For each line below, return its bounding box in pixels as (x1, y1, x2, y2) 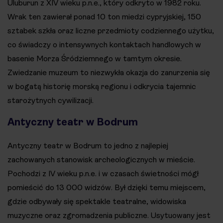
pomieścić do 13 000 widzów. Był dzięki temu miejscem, (7, 182, 206, 192)
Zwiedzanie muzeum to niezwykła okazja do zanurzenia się (7, 67, 210, 77)
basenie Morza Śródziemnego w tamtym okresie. (7, 53, 182, 63)
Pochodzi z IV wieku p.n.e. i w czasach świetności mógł (7, 168, 199, 178)
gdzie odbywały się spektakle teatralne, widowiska (7, 196, 186, 206)
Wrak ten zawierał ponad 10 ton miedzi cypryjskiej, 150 (7, 11, 201, 21)
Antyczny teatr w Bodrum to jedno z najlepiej (7, 140, 168, 150)
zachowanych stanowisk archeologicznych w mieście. (7, 154, 195, 164)
